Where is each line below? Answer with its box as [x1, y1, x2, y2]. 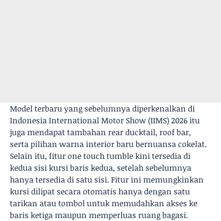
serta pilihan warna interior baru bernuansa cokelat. [10, 139, 207, 149]
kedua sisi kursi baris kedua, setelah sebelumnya [10, 162, 191, 173]
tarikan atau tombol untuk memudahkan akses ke [10, 198, 197, 209]
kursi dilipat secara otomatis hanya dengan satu [10, 186, 190, 197]
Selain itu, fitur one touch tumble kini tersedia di [10, 150, 190, 161]
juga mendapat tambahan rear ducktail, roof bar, [10, 127, 191, 138]
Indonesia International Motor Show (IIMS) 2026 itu [10, 115, 200, 126]
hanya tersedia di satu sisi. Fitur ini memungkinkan [10, 174, 204, 185]
